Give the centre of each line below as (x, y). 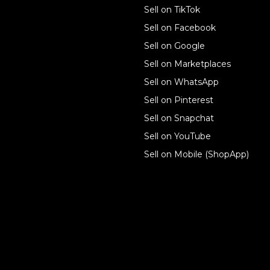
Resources (57, 91)
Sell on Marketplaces (187, 64)
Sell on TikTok (172, 10)
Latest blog (59, 117)
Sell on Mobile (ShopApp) (196, 155)
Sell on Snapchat (179, 118)
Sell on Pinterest (179, 100)
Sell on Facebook (180, 28)
